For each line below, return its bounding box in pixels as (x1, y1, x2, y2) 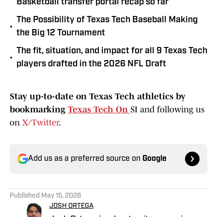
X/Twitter (22, 118, 59, 128)
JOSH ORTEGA (49, 202, 93, 210)
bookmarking (10, 105, 65, 115)
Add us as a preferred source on (28, 155, 142, 163)
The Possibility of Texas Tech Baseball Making (16, 15, 198, 25)
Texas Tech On (68, 105, 130, 115)
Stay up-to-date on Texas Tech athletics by (10, 92, 186, 102)
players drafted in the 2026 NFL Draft (16, 60, 166, 69)
